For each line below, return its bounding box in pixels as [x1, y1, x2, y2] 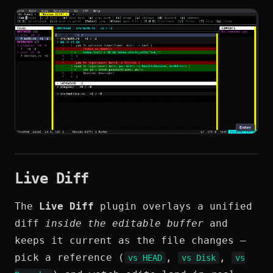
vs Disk [182, 253, 216, 263]
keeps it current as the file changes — [15, 235, 246, 247]
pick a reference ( [15, 252, 124, 264]
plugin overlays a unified [94, 200, 252, 213]
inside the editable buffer [45, 218, 204, 230]
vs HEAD [128, 253, 162, 263]
